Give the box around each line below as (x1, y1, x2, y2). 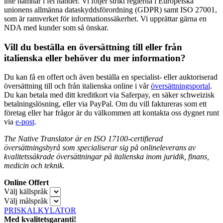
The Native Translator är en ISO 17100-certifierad (4, 134, 163, 143)
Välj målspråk (4, 197, 48, 206)
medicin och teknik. (4, 161, 65, 170)
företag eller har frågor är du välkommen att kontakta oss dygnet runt (4, 109, 219, 117)
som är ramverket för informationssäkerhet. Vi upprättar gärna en (4, 14, 207, 23)
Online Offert (4, 178, 49, 187)
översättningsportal (151, 82, 210, 91)
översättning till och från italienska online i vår (4, 82, 151, 91)
